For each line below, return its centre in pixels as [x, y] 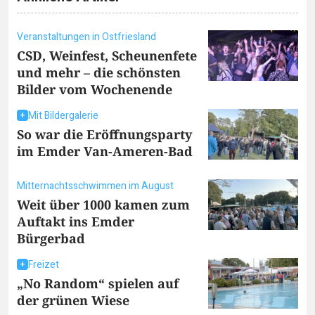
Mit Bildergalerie [63, 116]
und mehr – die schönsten [99, 73]
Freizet [44, 264]
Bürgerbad [51, 238]
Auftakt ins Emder [76, 221]
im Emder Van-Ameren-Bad [105, 152]
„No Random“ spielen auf [98, 283]
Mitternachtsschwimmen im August [95, 186]
